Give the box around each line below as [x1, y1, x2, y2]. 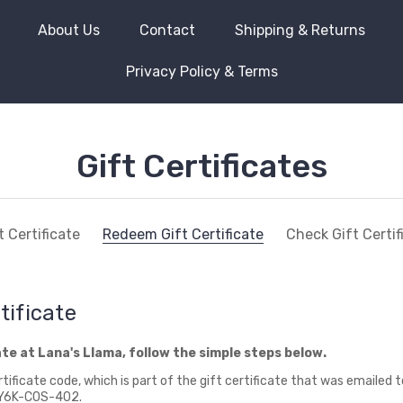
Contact [139, 22, 195, 39]
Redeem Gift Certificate [103, 226, 264, 243]
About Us [38, 22, 100, 39]
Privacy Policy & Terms [125, 63, 278, 80]
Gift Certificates [76, 147, 327, 185]
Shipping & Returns [235, 22, 365, 39]
